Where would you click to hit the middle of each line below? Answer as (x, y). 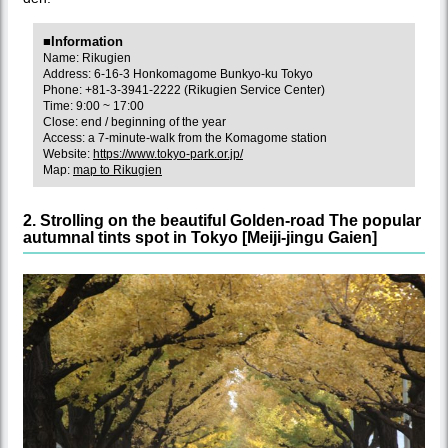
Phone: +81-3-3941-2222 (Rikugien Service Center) (184, 90)
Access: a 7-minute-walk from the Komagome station (185, 138)
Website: (68, 154)
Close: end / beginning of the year (134, 122)
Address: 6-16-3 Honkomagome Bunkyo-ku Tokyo (178, 74)
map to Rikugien (117, 170)
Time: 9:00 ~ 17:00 (93, 106)
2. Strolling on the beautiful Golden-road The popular (222, 221)
